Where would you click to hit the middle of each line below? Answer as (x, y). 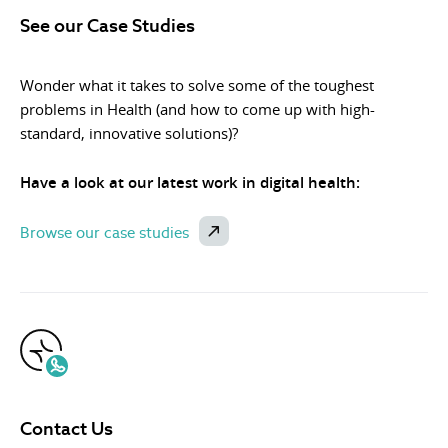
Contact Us (66, 429)
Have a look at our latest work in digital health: (190, 183)
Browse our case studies (104, 233)
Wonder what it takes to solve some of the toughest (197, 85)
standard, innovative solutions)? (129, 133)
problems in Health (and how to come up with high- (197, 109)
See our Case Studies (107, 26)
